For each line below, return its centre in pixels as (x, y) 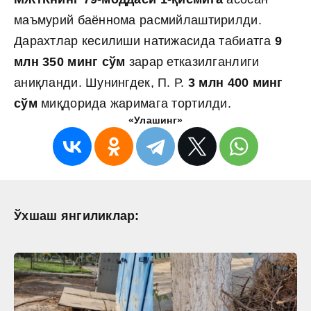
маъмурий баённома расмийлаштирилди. (138, 20)
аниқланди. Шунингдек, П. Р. (101, 82)
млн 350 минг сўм (70, 61)
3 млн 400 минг (235, 82)
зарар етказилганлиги (192, 61)
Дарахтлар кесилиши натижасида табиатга (143, 41)
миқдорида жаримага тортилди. (136, 103)
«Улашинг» (155, 120)
